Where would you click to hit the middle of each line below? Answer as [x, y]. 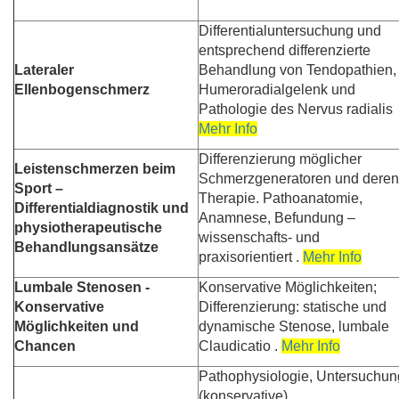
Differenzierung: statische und [293, 307]
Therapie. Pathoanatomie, [281, 199]
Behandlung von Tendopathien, [297, 70]
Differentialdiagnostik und [102, 208]
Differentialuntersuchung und [290, 31]
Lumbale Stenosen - [82, 288]
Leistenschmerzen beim [95, 169]
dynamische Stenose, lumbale [294, 327]
